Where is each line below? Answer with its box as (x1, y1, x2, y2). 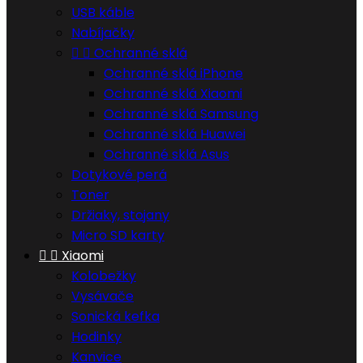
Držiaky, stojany (71, 206, 169, 224)
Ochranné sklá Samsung (104, 105, 258, 123)
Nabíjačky (71, 23, 135, 42)
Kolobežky (71, 267, 136, 285)
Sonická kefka (71, 307, 160, 326)
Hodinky (71, 327, 122, 346)
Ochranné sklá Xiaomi (104, 84, 242, 103)
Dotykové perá (71, 165, 167, 184)
